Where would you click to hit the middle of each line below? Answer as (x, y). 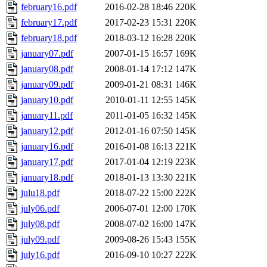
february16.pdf (49, 7)
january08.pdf (47, 69)
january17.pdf (47, 162)
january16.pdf (47, 147)
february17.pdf (49, 23)
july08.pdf (40, 224)
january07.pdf (47, 54)
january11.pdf (47, 116)
